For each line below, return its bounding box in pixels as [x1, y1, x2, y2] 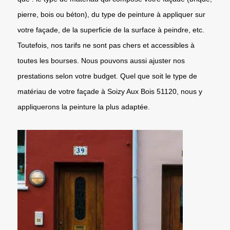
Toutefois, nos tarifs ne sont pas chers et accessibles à [17, 41, 195, 49]
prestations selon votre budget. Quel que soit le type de [17, 71, 197, 80]
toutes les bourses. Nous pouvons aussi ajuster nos [17, 56, 185, 65]
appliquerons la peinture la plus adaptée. [17, 102, 150, 111]
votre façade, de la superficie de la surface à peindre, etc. [17, 25, 204, 34]
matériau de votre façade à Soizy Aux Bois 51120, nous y [17, 87, 202, 95]
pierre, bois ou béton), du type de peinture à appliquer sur [17, 10, 205, 18]
